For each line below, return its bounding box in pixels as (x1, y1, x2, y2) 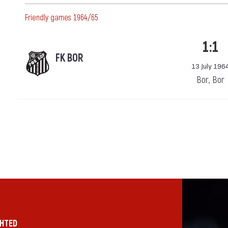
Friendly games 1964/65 (25, 13, 98, 23)
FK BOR (55, 51, 83, 65)
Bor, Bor (196, 74, 225, 86)
